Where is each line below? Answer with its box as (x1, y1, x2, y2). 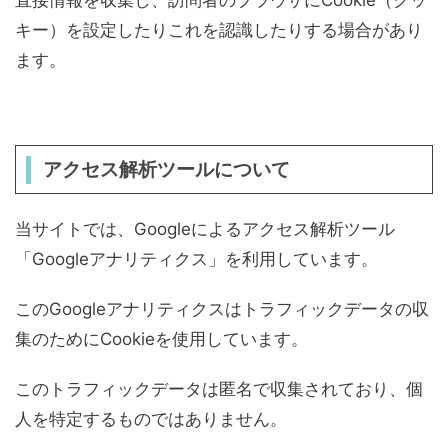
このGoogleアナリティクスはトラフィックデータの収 (15, 299, 429, 319)
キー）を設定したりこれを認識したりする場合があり (15, 20, 423, 40)
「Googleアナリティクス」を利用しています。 (15, 249, 378, 269)
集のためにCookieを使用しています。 (15, 329, 308, 349)
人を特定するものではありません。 (15, 409, 287, 429)
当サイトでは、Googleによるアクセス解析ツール (15, 219, 395, 239)
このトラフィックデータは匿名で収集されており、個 (15, 379, 423, 399)
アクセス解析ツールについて (42, 158, 290, 181)
